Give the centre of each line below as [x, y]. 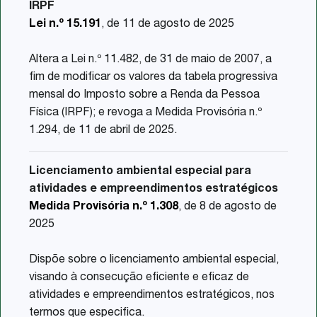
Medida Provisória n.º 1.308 [104, 207]
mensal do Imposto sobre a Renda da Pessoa [144, 95]
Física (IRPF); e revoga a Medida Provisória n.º [145, 113]
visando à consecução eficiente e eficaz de [139, 278]
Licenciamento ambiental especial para [140, 172]
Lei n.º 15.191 [65, 24]
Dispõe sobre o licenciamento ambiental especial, [154, 260]
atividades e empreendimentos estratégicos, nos [152, 295]
